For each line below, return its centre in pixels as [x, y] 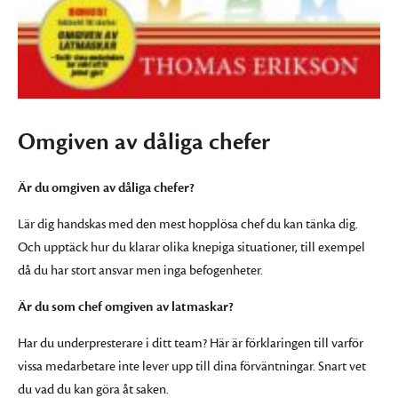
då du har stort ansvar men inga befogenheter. [140, 271]
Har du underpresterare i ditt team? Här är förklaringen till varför [191, 344]
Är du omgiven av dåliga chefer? [106, 188]
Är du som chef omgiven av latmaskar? [126, 307]
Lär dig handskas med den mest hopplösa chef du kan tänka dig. [188, 225]
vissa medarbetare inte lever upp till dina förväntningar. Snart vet [192, 367]
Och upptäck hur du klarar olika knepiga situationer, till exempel [191, 248]
